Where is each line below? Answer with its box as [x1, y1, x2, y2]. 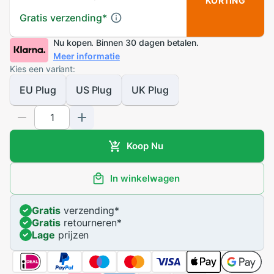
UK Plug [131, 84, 169, 97]
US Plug [75, 84, 113, 97]
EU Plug [20, 84, 56, 97]
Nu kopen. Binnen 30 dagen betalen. [53, 37, 199, 48]
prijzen [54, 229, 89, 242]
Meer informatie [53, 51, 120, 62]
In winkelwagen [110, 172, 180, 185]
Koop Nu [127, 140, 163, 152]
